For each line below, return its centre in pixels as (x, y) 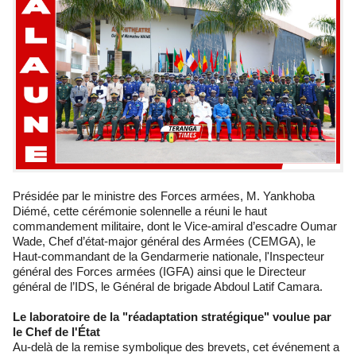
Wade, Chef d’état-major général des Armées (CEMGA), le (164, 241)
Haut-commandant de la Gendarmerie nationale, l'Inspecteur (168, 256)
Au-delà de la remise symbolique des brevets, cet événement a (176, 346)
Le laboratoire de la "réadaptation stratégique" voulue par (172, 316)
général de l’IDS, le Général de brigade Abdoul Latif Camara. (168, 286)
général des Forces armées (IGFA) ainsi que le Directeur (159, 271)
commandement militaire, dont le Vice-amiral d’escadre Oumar (175, 226)
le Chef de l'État (56, 331)
